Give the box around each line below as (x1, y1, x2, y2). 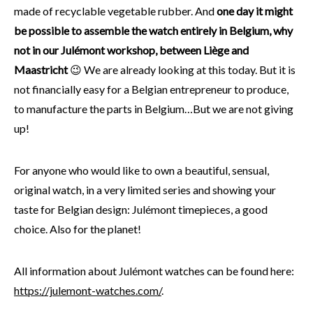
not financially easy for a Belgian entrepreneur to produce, (14, 82, 289, 96)
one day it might (217, 4, 293, 18)
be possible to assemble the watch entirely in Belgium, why (14, 24, 293, 38)
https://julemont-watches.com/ (14, 284, 161, 298)
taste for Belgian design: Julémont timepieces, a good (14, 203, 268, 217)
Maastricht (14, 63, 68, 77)
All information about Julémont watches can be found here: (14, 264, 294, 278)
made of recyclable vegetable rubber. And (14, 4, 217, 18)
